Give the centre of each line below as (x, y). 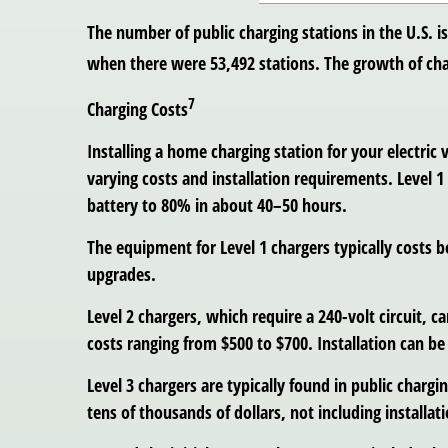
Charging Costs (137, 108)
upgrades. (121, 273)
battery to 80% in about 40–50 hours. (217, 204)
